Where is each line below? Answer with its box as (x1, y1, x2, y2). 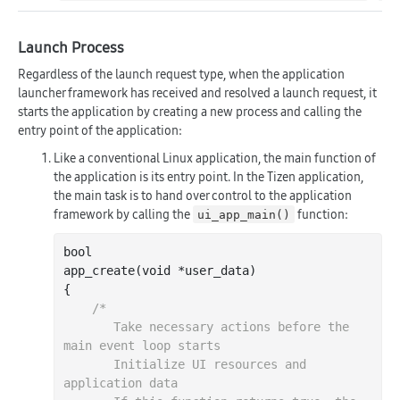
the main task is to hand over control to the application (54, 186, 352, 204)
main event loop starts (63, 337, 221, 353)
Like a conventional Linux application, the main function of (54, 148, 376, 167)
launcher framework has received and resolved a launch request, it (18, 83, 377, 102)
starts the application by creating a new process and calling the (18, 102, 362, 121)
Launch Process (18, 36, 124, 58)
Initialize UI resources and (63, 356, 113, 371)
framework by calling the (54, 204, 193, 223)
